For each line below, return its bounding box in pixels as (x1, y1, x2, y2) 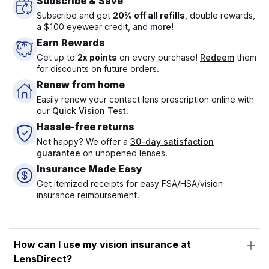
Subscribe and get (37, 10, 113, 21)
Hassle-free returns (37, 121, 134, 133)
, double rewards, (185, 10, 255, 21)
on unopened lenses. (80, 148, 168, 159)
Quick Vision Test (52, 106, 126, 116)
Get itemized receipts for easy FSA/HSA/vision (37, 178, 223, 189)
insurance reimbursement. (37, 190, 139, 201)
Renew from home (37, 79, 125, 91)
